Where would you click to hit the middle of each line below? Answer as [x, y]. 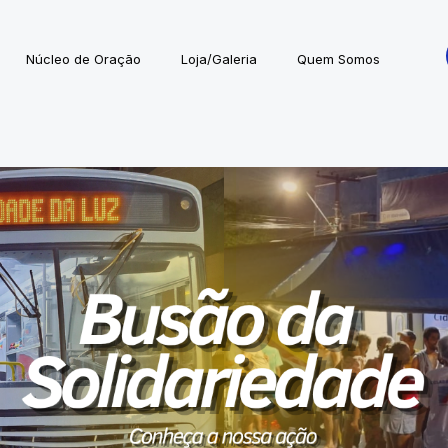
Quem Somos [338, 58]
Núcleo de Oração [83, 58]
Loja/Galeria [218, 58]
